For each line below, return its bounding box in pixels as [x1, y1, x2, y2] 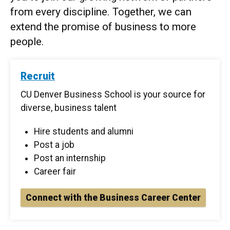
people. [10, 35, 44, 48]
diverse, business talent [21, 103, 117, 113]
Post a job [34, 140, 75, 150]
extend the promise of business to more [10, 21, 196, 33]
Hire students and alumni [34, 126, 134, 137]
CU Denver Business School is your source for [21, 89, 205, 100]
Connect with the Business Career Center [26, 193, 201, 203]
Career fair [34, 166, 76, 177]
